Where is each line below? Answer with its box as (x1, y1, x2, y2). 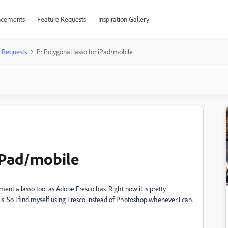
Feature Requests (37, 15, 86, 23)
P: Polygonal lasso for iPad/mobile (37, 47, 133, 56)
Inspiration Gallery (98, 15, 149, 23)
